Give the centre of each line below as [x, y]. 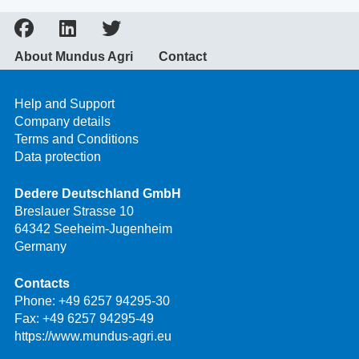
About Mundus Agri [74, 57]
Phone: [36, 301]
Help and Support [65, 104]
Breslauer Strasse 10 [74, 212]
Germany [40, 247]
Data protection [58, 157]
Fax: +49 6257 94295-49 [84, 319]
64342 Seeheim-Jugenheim [93, 229]
